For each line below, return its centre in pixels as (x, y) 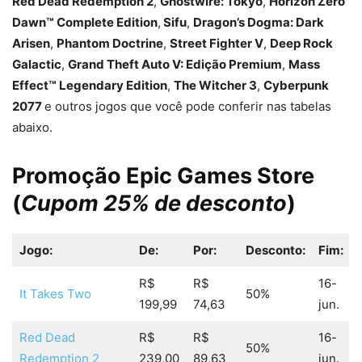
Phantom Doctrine (110, 44)
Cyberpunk (296, 86)
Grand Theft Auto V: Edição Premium (175, 65)
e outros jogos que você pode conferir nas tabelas (188, 107)
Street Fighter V (217, 44)
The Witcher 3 (215, 86)
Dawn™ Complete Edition (85, 23)
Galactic (37, 65)
